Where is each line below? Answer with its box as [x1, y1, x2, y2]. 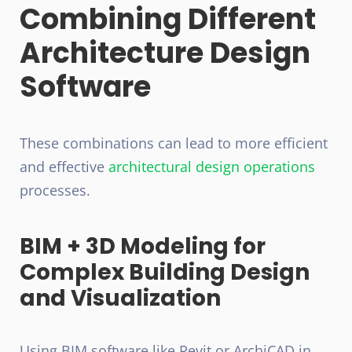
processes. [20, 181, 90, 200]
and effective [20, 157, 108, 177]
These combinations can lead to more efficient [20, 134, 328, 153]
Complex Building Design [20, 257, 310, 288]
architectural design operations [108, 157, 315, 177]
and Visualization [20, 283, 221, 314]
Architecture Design [20, 33, 310, 74]
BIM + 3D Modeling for [20, 231, 266, 262]
